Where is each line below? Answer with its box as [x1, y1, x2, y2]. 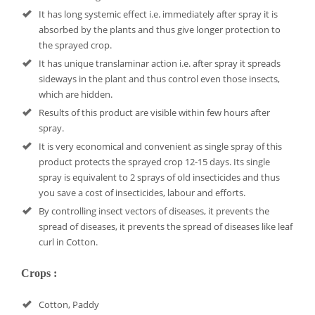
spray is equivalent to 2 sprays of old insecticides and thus [39, 171, 280, 184]
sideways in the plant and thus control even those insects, [39, 72, 280, 85]
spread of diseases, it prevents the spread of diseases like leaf [39, 220, 292, 233]
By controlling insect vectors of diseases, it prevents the [39, 205, 269, 217]
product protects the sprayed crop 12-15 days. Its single [39, 155, 270, 168]
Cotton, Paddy [39, 298, 99, 311]
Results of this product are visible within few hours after [39, 106, 270, 119]
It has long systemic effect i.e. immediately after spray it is [39, 8, 278, 20]
